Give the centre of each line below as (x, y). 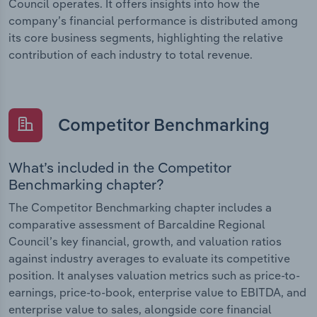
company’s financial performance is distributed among (153, 21)
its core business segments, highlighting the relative (146, 38)
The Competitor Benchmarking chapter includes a (140, 207)
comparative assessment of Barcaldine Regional (137, 224)
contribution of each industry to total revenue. (131, 55)
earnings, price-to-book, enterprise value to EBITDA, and (157, 292)
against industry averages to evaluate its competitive (149, 258)
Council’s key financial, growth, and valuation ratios (145, 241)
